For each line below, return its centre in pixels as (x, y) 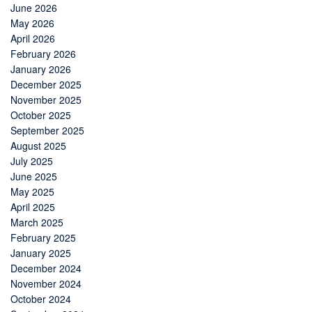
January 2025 (41, 252)
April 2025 (33, 206)
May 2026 (32, 23)
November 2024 (46, 283)
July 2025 (32, 161)
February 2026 (43, 53)
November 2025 (46, 99)
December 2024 (46, 268)
